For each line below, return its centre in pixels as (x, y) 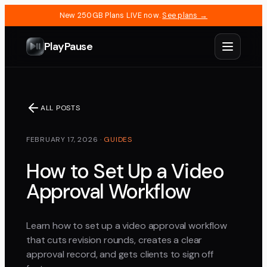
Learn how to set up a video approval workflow (127, 226)
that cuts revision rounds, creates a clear (114, 240)
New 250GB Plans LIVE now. (110, 15)
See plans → (185, 15)
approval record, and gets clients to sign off (120, 254)
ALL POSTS (60, 108)
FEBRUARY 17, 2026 (62, 139)
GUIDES (118, 139)
